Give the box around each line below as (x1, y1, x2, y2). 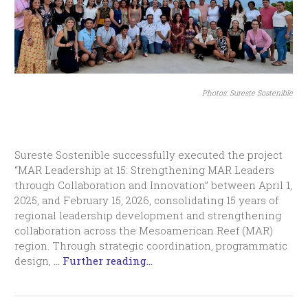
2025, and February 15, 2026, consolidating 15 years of (14, 193, 279, 208)
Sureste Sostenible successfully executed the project (14, 148, 283, 162)
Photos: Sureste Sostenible (201, 88, 293, 98)
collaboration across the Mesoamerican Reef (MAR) (14, 223, 274, 238)
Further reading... (63, 254, 153, 268)
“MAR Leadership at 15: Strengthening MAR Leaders (14, 163, 275, 177)
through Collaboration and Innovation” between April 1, (14, 178, 293, 192)
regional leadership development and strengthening (14, 208, 282, 223)
